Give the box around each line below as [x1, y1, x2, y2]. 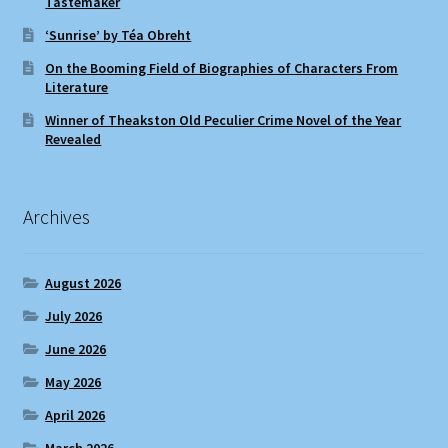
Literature [45, 78, 109, 97]
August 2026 [45, 273, 122, 292]
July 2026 [45, 306, 103, 325]
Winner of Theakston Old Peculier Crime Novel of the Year [45, 111, 402, 130]
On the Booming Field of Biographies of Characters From [45, 59, 399, 78]
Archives [22, 204, 90, 230]
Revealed [45, 130, 102, 149]
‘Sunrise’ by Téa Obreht [45, 26, 192, 45]
